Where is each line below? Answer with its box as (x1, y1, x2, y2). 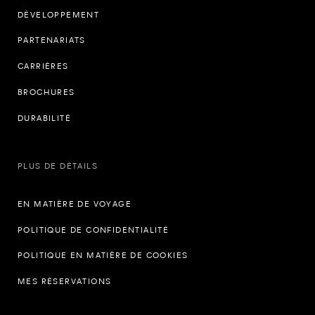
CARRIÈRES (18, 61, 69, 72)
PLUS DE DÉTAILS (18, 160, 98, 171)
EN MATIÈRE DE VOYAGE (18, 198, 131, 209)
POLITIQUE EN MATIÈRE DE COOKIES (18, 250, 188, 261)
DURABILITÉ (18, 112, 71, 123)
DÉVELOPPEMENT (18, 9, 100, 20)
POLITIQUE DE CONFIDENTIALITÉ (18, 224, 169, 235)
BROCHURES (18, 86, 75, 97)
